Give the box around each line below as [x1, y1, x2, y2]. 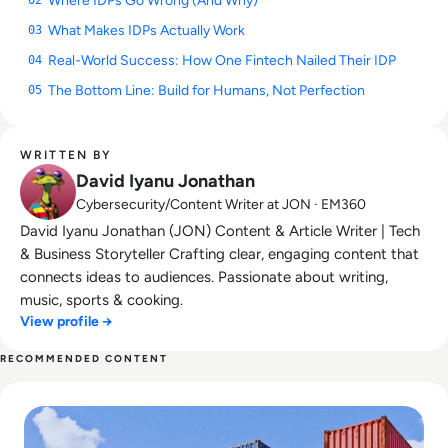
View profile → [20, 313, 113, 331]
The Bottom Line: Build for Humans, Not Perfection [48, 82, 365, 100]
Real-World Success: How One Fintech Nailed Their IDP [48, 52, 396, 70]
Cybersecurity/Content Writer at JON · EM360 [76, 196, 366, 214]
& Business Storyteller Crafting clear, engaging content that [20, 245, 419, 264]
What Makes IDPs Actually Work [48, 22, 245, 40]
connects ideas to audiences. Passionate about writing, [20, 268, 388, 287]
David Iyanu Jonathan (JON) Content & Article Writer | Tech [20, 222, 420, 241]
